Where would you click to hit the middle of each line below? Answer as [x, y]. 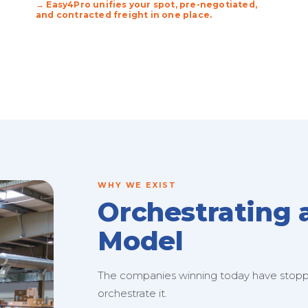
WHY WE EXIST [137, 185]
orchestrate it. [133, 293]
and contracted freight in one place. [124, 15]
